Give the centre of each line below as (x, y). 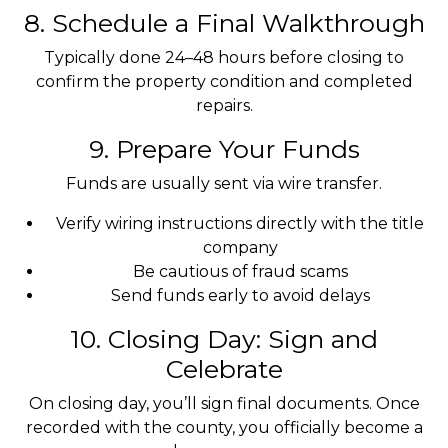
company (240, 247)
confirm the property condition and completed (224, 81)
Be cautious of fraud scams (240, 271)
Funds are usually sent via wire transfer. (224, 183)
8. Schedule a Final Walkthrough (224, 23)
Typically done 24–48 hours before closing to (224, 57)
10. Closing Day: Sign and (224, 339)
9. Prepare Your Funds (224, 149)
